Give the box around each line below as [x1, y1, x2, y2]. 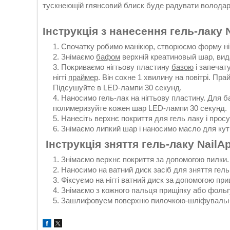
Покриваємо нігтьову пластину [61, 62, 171, 71]
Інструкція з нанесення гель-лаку [43, 25, 225, 37]
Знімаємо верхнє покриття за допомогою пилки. [61, 155, 229, 164]
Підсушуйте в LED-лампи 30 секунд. [53, 83, 182, 92]
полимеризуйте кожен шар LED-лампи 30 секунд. [53, 103, 227, 112]
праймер [68, 72, 98, 82]
